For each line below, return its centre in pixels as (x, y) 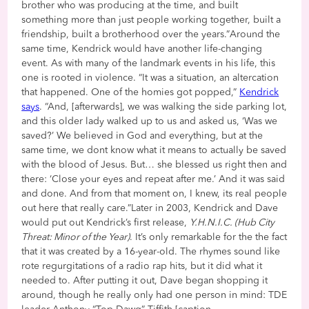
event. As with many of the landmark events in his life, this (149, 64)
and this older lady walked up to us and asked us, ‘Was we (150, 122)
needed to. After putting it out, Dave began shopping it (145, 281)
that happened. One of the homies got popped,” (131, 93)
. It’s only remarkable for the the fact (209, 238)
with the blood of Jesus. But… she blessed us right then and (154, 165)
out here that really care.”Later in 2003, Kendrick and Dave (150, 209)
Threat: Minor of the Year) (76, 238)
